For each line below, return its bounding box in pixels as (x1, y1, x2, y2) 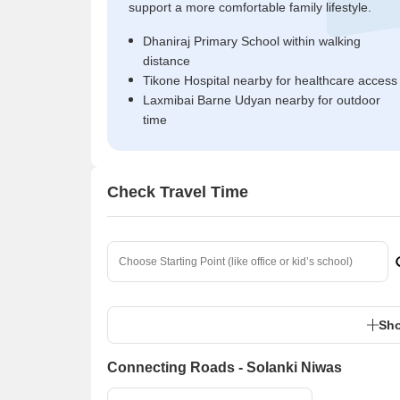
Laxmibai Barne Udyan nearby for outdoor (143, 93, 380, 107)
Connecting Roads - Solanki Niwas (107, 360, 342, 375)
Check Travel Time (107, 182, 248, 201)
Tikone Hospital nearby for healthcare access (143, 73, 397, 87)
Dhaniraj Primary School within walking (143, 34, 361, 48)
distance (143, 54, 190, 68)
